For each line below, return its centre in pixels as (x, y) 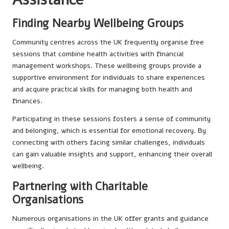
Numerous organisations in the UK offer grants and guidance (110, 219)
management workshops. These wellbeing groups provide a (107, 66)
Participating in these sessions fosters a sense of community (111, 119)
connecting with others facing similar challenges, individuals (109, 143)
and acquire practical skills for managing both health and (102, 89)
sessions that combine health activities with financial (98, 54)
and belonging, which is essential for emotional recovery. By (109, 131)
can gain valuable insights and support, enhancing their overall (112, 154)
